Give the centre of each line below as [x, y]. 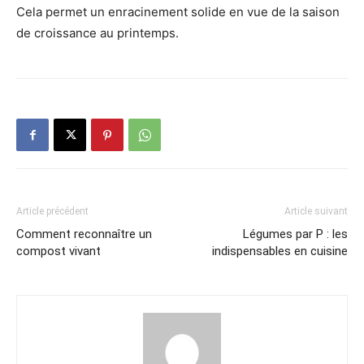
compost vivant [58, 251]
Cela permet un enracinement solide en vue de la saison [178, 12]
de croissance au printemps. [97, 33]
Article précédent [52, 212]
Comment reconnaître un [84, 234]
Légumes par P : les [295, 234]
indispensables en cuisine [280, 251]
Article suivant [316, 212]
